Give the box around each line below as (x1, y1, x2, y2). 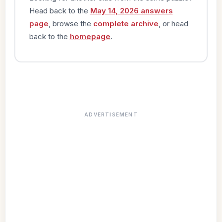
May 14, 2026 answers (90, 5, 173, 15)
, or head (158, 18, 188, 28)
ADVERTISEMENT (84, 111, 138, 117)
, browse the (48, 18, 93, 28)
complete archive (93, 18, 159, 28)
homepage (69, 31, 111, 41)
